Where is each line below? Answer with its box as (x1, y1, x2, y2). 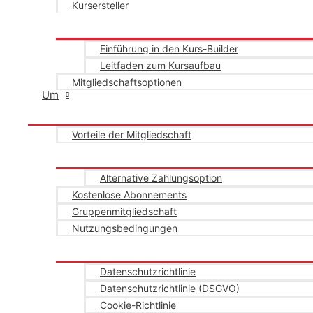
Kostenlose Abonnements (72, 189, 187, 201)
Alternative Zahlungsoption (100, 172, 222, 184)
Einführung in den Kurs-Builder (100, 43, 238, 54)
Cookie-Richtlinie (100, 299, 176, 311)
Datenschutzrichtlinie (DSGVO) (100, 282, 240, 294)
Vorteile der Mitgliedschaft (72, 129, 191, 140)
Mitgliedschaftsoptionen (72, 76, 182, 88)
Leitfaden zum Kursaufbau (100, 59, 221, 71)
